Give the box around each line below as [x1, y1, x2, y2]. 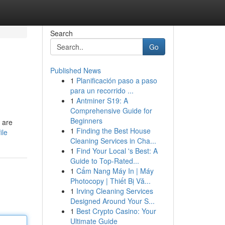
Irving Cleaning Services [76, 186, 153, 196]
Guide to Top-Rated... [70, 156, 139, 166]
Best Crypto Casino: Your [76, 206, 156, 216]
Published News [50, 65, 101, 75]
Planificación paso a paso [76, 75, 157, 85]
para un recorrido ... [70, 85, 134, 95]
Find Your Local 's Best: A [76, 146, 158, 156]
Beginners [70, 116, 102, 126]
